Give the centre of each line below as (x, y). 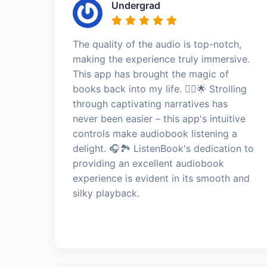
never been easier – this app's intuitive (159, 118)
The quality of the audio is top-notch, (157, 44)
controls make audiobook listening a (155, 133)
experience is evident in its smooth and (161, 178)
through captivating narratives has (150, 103)
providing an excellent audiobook (148, 163)
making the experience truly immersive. (161, 59)
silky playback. (106, 193)
